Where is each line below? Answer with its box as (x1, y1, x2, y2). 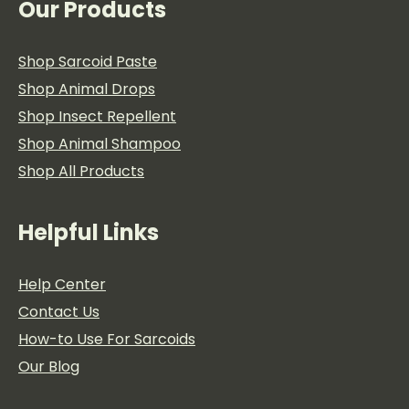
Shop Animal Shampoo (18, 133, 181, 154)
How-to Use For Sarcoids (18, 329, 195, 350)
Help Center (18, 274, 106, 295)
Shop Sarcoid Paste (18, 51, 157, 72)
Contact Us (18, 301, 100, 322)
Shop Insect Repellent (18, 106, 176, 127)
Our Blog (18, 356, 79, 377)
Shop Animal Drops (18, 79, 155, 100)
